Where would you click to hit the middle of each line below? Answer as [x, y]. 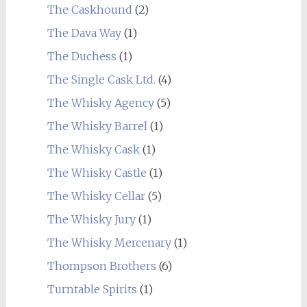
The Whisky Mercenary [109, 243]
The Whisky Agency [100, 103]
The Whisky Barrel [97, 126]
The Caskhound [89, 10]
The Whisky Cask [93, 149]
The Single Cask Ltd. [101, 79]
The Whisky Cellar [96, 196]
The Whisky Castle [97, 173]
